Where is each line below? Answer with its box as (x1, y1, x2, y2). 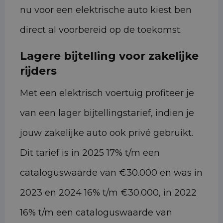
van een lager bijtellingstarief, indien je (20, 108, 194, 119)
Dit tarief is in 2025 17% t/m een (20, 147, 160, 159)
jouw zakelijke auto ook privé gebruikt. (20, 127, 193, 139)
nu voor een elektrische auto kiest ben (20, 4, 192, 16)
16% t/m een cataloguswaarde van (20, 207, 172, 219)
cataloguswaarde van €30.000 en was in (20, 167, 203, 179)
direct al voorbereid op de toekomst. (20, 24, 182, 36)
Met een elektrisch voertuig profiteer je (20, 88, 194, 99)
